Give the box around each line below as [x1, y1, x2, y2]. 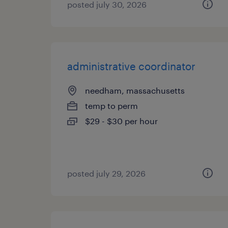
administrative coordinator [67, 60, 195, 72]
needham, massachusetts [85, 85, 185, 95]
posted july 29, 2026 [67, 168, 146, 178]
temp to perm [85, 101, 138, 110]
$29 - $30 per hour [85, 116, 158, 126]
